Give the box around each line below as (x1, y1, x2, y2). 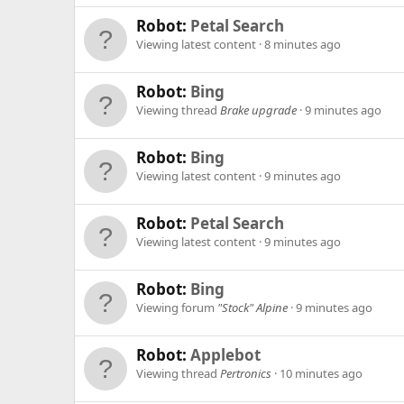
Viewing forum (136, 299, 217, 317)
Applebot (190, 344, 261, 366)
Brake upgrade (220, 102, 297, 119)
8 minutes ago (264, 36, 341, 53)
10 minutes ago (280, 365, 363, 382)
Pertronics (220, 365, 271, 382)
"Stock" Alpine (217, 299, 288, 317)
